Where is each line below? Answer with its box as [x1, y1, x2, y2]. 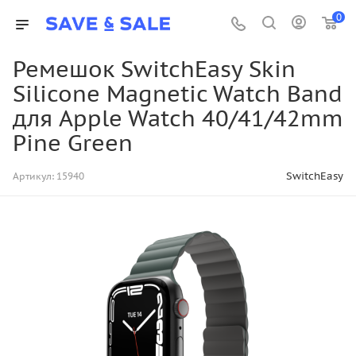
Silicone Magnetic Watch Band [13, 79, 342, 108]
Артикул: [13, 170, 54, 182]
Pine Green [13, 129, 133, 157]
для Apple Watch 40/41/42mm [13, 104, 343, 133]
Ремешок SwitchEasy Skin [13, 55, 296, 83]
